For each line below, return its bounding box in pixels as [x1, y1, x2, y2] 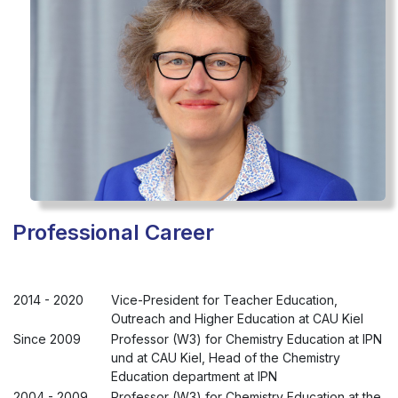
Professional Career [12, 219, 214, 245]
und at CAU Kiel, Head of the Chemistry [111, 349, 340, 365]
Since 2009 [13, 330, 81, 346]
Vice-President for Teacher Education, [111, 291, 338, 307]
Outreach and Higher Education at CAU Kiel [111, 310, 363, 326]
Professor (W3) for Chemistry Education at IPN [111, 330, 382, 346]
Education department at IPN [111, 368, 277, 384]
